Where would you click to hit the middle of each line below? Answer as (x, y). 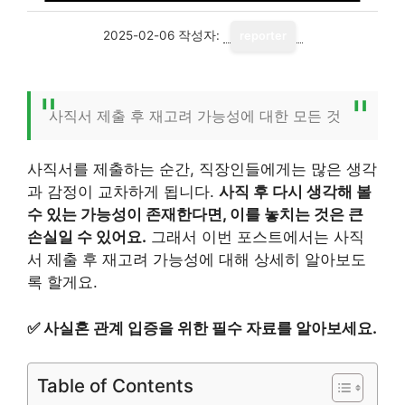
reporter (263, 36)
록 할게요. (62, 282)
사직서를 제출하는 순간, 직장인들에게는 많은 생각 (202, 169)
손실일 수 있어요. (87, 237)
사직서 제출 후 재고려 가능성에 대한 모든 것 (195, 116)
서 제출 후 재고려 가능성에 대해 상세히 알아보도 (197, 259)
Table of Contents (115, 386)
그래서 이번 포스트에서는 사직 (255, 237)
